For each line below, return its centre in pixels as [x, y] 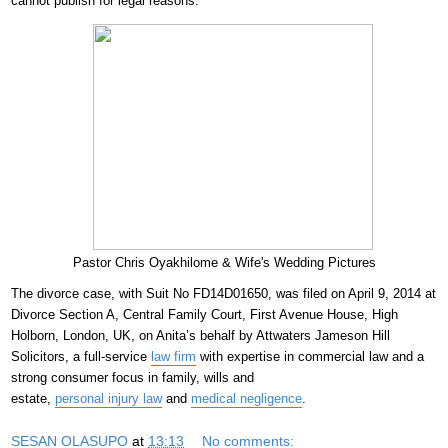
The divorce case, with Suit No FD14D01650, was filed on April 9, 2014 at [223, 293]
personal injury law [108, 398]
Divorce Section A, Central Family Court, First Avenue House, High [204, 314]
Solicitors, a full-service [81, 356]
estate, [33, 398]
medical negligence [246, 398]
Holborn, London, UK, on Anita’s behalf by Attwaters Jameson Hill [200, 335]
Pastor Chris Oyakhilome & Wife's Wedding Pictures [224, 262]
